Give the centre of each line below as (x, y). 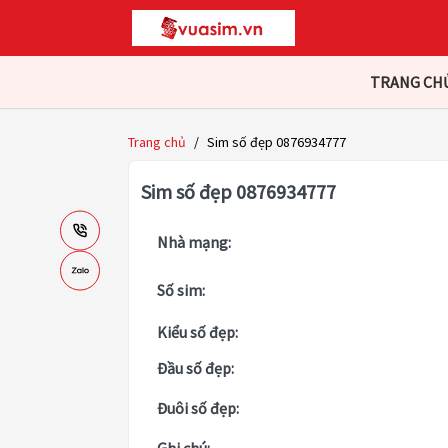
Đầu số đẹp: (195, 368)
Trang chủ (157, 142)
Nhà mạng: (194, 242)
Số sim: (181, 290)
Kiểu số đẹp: (197, 332)
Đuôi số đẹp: (198, 408)
